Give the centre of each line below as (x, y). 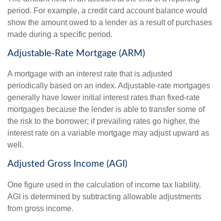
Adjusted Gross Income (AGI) (67, 164)
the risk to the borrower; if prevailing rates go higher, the (104, 121)
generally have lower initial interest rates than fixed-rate (104, 98)
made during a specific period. (60, 34)
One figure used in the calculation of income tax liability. (104, 185)
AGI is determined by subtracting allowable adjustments (104, 197)
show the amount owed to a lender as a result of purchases (110, 22)
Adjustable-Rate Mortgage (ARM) (76, 53)
